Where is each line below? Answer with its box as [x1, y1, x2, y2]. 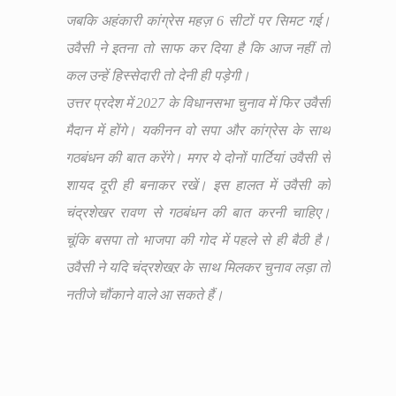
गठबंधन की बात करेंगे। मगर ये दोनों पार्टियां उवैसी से [65, 150, 331, 166]
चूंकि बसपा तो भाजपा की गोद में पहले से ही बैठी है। [65, 232, 331, 248]
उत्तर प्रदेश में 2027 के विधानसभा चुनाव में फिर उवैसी [65, 95, 331, 111]
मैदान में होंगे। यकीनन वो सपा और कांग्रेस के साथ [65, 123, 331, 139]
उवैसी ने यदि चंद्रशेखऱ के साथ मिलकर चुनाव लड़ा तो [65, 260, 331, 276]
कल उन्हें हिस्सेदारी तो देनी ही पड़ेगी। [65, 68, 257, 84]
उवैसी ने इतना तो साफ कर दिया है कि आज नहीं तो [65, 41, 331, 57]
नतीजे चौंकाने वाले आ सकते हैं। [65, 287, 231, 303]
